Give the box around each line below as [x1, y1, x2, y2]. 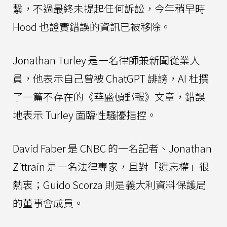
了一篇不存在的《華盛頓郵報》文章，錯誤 [13, 89, 205, 104]
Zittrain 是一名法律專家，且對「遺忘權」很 [13, 159, 209, 174]
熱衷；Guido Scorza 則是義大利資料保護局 [13, 177, 206, 192]
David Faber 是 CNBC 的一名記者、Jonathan [13, 140, 212, 156]
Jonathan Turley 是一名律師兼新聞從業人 [13, 52, 200, 67]
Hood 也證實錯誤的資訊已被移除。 [13, 19, 171, 34]
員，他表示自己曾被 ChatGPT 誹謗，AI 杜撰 [13, 70, 209, 86]
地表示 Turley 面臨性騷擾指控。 [13, 107, 157, 122]
